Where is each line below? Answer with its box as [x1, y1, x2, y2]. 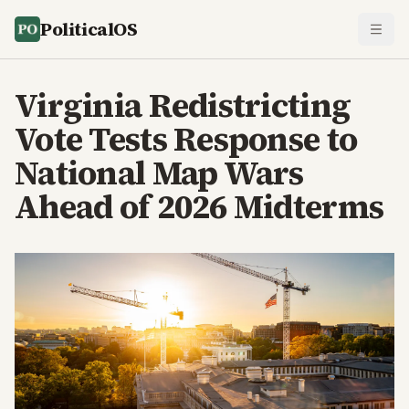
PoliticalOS [40, 16, 138, 42]
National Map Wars [15, 151, 304, 195]
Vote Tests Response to [15, 117, 358, 162]
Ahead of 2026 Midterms [15, 184, 384, 229]
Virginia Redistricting [15, 83, 351, 128]
